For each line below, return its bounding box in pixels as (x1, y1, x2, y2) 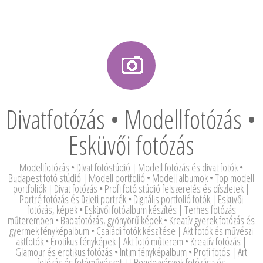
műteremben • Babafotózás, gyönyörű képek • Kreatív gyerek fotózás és (8, 213, 255, 227)
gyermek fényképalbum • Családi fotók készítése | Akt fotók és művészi (9, 224, 254, 238)
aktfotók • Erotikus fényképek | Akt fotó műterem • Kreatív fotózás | (16, 234, 247, 248)
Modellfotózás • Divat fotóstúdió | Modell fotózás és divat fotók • (19, 160, 244, 174)
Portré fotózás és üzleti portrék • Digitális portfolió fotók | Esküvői (19, 192, 244, 206)
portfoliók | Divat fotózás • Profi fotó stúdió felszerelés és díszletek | (13, 181, 250, 195)
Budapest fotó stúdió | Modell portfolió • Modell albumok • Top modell (8, 171, 255, 185)
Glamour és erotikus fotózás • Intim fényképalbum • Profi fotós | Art (15, 245, 248, 259)
